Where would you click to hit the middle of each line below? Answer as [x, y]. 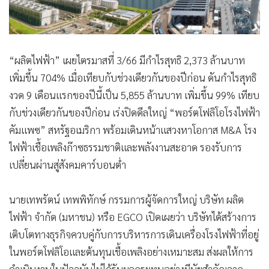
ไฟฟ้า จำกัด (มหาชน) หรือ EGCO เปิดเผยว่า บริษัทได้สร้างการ [133, 217]
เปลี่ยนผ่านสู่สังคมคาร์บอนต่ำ [69, 165]
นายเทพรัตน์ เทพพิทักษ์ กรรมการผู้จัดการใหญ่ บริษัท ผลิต [126, 200]
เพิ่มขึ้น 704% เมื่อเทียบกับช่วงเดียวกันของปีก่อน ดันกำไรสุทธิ [133, 78]
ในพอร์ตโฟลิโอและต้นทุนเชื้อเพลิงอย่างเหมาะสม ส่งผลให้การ [131, 252]
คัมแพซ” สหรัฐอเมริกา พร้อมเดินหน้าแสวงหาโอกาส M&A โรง [133, 130]
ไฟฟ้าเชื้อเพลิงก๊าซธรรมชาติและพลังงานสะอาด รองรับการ [125, 147]
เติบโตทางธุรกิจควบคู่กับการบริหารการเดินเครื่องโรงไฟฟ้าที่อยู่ [134, 234]
